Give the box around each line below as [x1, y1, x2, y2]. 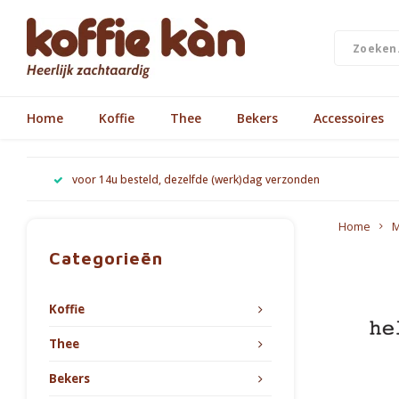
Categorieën [49, 248, 163, 268]
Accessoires [313, 109, 384, 126]
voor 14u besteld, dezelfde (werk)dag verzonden [72, 171, 320, 186]
